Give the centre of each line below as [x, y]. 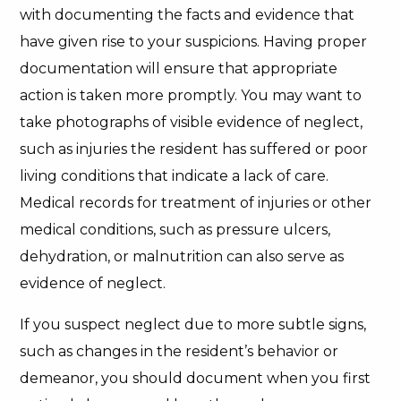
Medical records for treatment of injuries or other [196, 203]
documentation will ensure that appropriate [179, 68]
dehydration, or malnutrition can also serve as [182, 256]
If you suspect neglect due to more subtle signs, [193, 324]
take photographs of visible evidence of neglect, [192, 122]
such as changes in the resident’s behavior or [179, 351]
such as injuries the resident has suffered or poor [194, 149]
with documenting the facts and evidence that [188, 15]
